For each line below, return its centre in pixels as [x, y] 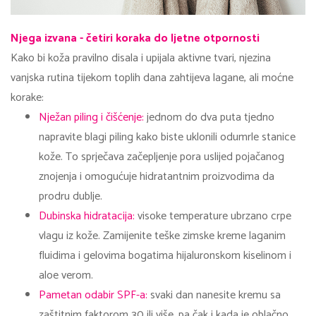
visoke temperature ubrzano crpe [213, 216]
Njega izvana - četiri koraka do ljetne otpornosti [135, 38]
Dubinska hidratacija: [87, 216]
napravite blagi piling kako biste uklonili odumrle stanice [167, 137]
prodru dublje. [71, 196]
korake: [27, 97]
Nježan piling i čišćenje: [91, 117]
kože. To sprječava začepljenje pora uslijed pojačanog [162, 157]
